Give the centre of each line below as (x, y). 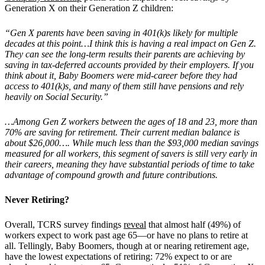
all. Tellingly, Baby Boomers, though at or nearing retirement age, (127, 245)
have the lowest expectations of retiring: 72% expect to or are (118, 256)
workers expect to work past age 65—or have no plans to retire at (126, 235)
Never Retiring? (37, 199)
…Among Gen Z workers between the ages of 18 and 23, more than (131, 121)
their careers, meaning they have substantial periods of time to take (130, 164)
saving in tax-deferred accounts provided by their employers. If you (129, 64)
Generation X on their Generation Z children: (89, 8)
